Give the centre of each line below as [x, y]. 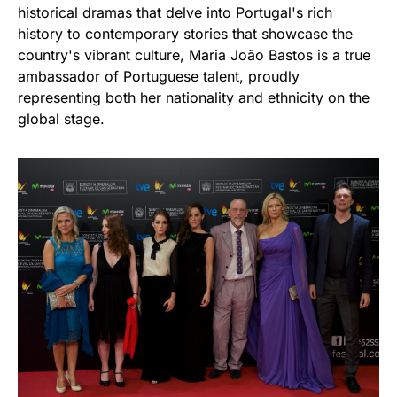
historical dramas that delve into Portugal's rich [175, 12]
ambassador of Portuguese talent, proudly [159, 76]
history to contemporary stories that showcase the [185, 33]
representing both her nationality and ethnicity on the [194, 97]
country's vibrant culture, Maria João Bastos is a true [194, 54]
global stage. [61, 118]
